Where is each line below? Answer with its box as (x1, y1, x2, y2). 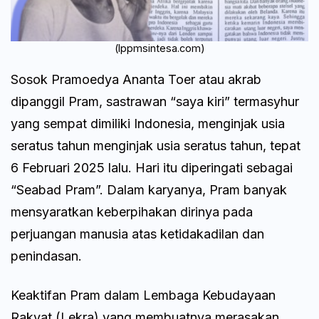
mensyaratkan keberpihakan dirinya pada (11, 204, 253, 219)
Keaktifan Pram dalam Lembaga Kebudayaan (11, 287, 276, 303)
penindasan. (11, 248, 82, 263)
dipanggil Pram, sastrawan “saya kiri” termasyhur (11, 93, 299, 109)
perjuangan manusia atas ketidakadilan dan (11, 226, 264, 241)
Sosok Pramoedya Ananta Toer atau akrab (11, 71, 261, 87)
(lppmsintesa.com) (114, 41, 205, 54)
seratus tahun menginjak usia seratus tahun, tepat (11, 137, 300, 153)
